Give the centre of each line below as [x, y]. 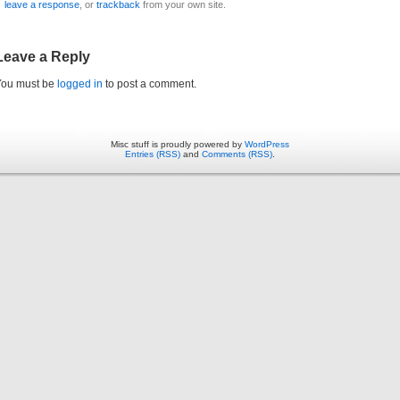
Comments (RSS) [237, 154]
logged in [80, 84]
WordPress [267, 145]
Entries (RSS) [153, 154]
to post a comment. [150, 84]
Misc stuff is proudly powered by [178, 145]
